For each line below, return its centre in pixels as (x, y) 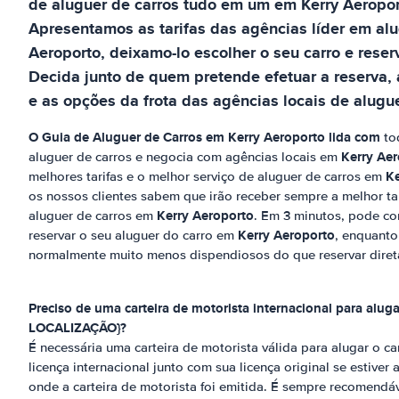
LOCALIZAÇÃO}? (77, 328)
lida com (354, 137)
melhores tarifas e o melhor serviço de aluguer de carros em (207, 176)
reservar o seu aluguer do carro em (133, 235)
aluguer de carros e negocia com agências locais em (185, 157)
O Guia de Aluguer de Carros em (128, 137)
